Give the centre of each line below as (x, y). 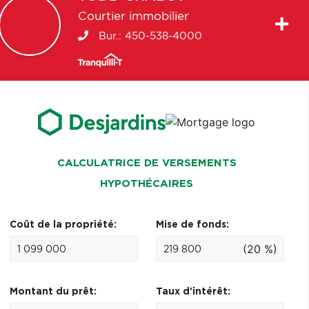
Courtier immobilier (133, 17)
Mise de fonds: (192, 225)
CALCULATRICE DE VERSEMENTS (147, 163)
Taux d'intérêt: (193, 292)
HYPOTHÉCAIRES (147, 184)
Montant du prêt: (53, 292)
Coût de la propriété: (63, 225)
